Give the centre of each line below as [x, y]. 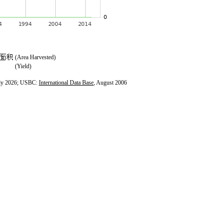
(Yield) [23, 66]
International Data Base [66, 83]
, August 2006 [110, 83]
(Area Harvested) [35, 57]
